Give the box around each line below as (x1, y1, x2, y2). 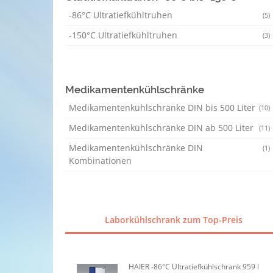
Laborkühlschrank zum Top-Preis (105, 214, 243, 225)
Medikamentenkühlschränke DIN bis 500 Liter (69, 102, 255, 113)
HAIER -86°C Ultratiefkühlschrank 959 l (129, 261, 260, 271)
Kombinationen (69, 155, 132, 166)
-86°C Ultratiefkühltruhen (69, 9, 172, 21)
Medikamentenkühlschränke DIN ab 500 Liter (69, 122, 253, 133)
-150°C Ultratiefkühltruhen (69, 29, 177, 41)
